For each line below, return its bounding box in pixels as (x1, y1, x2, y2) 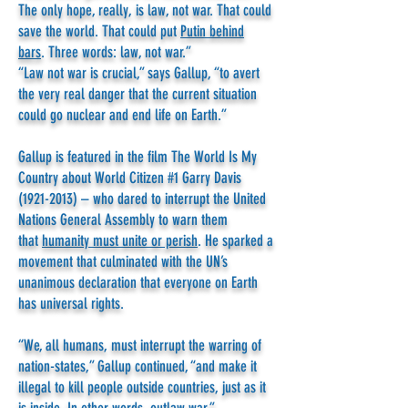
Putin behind (180, 22, 244, 40)
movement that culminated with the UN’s (18, 252, 228, 270)
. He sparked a (198, 231, 273, 250)
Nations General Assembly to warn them (18, 210, 228, 229)
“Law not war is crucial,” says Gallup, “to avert (18, 64, 260, 82)
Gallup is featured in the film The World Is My (18, 148, 257, 166)
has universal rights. (18, 294, 131, 312)
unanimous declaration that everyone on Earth (18, 273, 258, 291)
